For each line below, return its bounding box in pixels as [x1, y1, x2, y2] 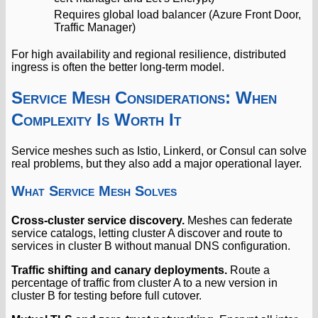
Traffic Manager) [54, 21, 136, 33]
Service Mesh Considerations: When [11, 87, 277, 107]
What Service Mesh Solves [11, 182, 177, 199]
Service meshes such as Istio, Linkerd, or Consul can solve [11, 144, 307, 157]
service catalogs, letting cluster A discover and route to [11, 226, 283, 239]
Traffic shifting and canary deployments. [11, 263, 227, 276]
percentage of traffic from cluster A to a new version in [11, 276, 278, 289]
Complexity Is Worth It [11, 109, 181, 129]
